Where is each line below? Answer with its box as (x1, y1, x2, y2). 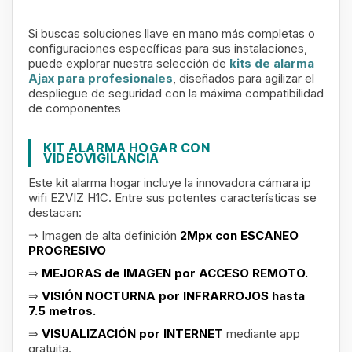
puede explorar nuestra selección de (28, 56, 229, 71)
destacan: (28, 205, 82, 220)
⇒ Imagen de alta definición (28, 228, 180, 243)
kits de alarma (229, 56, 314, 71)
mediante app (226, 326, 300, 341)
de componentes (28, 101, 121, 115)
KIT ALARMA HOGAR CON (43, 140, 210, 156)
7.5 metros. (28, 303, 96, 318)
